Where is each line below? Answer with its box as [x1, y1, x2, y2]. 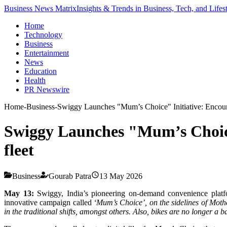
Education [24, 67, 57, 75]
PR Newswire [24, 85, 69, 94]
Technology [24, 30, 62, 39]
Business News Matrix [4, 4, 77, 13]
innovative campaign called [4, 198, 94, 207]
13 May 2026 [99, 171, 142, 180]
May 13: [4, 188, 34, 198]
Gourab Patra [49, 171, 91, 180]
